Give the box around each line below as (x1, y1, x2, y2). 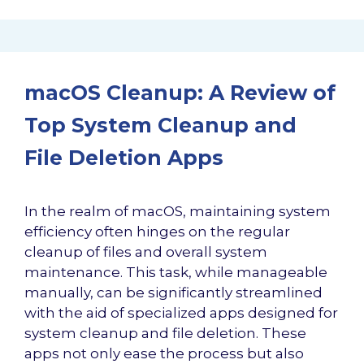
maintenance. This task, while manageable (24, 264, 327, 280)
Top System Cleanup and (24, 113, 297, 137)
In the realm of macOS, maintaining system (24, 203, 331, 219)
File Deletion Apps (24, 145, 223, 170)
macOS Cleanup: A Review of (24, 80, 336, 105)
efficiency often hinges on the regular (24, 223, 290, 240)
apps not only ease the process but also (24, 345, 304, 362)
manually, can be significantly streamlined (24, 284, 323, 301)
